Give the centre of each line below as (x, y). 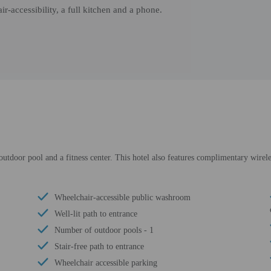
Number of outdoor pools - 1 (104, 230)
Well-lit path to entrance (96, 214)
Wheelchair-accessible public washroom (123, 198)
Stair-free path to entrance (100, 247)
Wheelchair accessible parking (106, 263)
